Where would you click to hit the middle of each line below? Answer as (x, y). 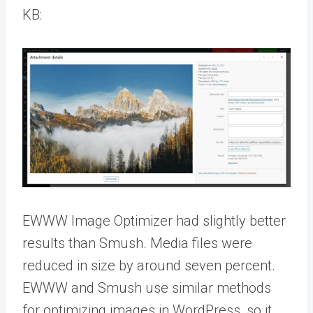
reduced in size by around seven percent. (149, 265)
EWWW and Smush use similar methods (147, 287)
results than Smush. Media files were (137, 243)
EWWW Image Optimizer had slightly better (154, 220)
